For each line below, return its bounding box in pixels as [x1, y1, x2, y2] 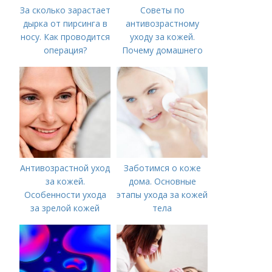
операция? [43, 44, 87, 56]
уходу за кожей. [129, 31, 195, 42]
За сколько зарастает [19, 4, 110, 16]
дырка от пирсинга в [22, 18, 107, 29]
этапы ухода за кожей [117, 189, 208, 200]
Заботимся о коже [123, 162, 201, 174]
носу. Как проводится [20, 31, 110, 42]
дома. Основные [128, 175, 196, 187]
